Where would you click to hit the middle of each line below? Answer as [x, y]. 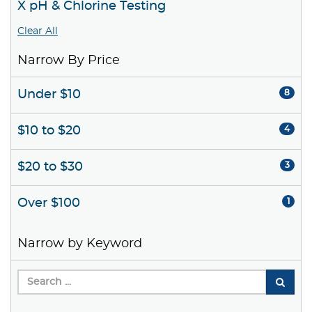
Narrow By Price [69, 61]
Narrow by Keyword [80, 244]
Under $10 [49, 95]
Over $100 [49, 204]
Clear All [38, 32]
